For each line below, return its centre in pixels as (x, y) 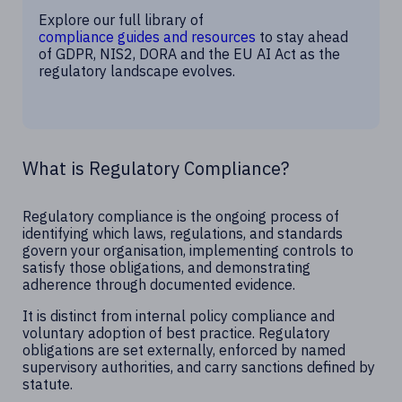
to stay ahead (302, 37)
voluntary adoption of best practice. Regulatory (176, 333)
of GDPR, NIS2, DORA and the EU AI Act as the (189, 54)
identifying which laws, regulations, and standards (183, 233)
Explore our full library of (121, 20)
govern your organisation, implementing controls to (188, 250)
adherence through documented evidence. (159, 284)
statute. (48, 384)
